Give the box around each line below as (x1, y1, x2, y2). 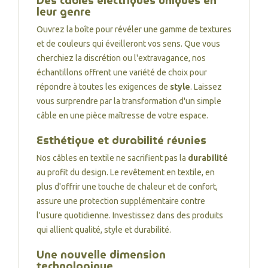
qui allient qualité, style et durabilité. (36, 225, 171, 234)
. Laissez (190, 82, 222, 92)
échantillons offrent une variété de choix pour (36, 68, 207, 77)
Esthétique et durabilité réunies (36, 132, 206, 149)
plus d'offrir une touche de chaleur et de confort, (36, 182, 218, 191)
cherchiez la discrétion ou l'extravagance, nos (36, 53, 206, 63)
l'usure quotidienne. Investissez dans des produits (36, 211, 223, 220)
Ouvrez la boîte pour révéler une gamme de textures (36, 25, 232, 34)
